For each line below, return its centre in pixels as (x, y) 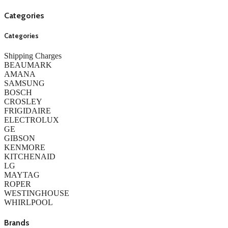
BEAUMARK (28, 65)
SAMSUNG (24, 83)
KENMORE (25, 147)
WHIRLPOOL (28, 202)
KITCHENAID (30, 156)
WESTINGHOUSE (37, 193)
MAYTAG (22, 175)
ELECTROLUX (32, 120)
